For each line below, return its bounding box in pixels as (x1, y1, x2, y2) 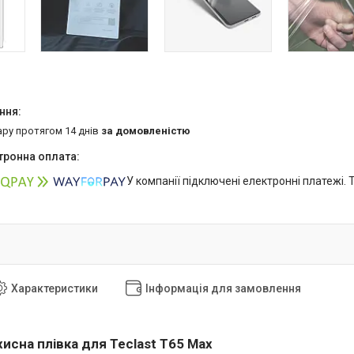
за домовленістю (101, 125, 190, 137)
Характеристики (11, 282, 98, 296)
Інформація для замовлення (145, 282, 301, 296)
